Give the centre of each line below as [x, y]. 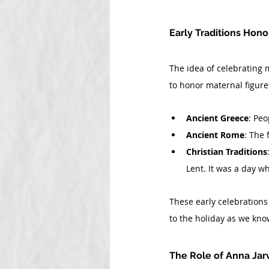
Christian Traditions [227, 152]
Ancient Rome [215, 135]
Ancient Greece [217, 118]
